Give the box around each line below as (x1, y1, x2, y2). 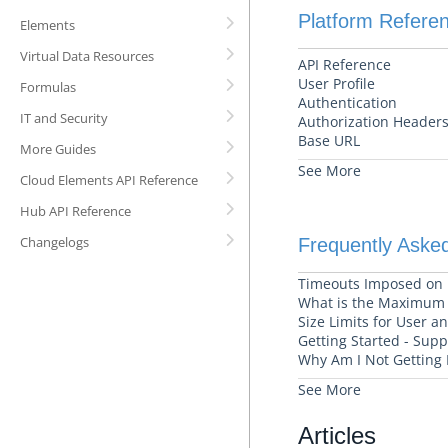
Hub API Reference (20, 202, 131, 220)
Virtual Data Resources (20, 47, 154, 65)
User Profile (298, 74, 375, 93)
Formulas (20, 78, 76, 96)
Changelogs (20, 233, 89, 251)
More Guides (20, 140, 96, 158)
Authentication (298, 93, 397, 112)
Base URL (298, 131, 360, 150)
